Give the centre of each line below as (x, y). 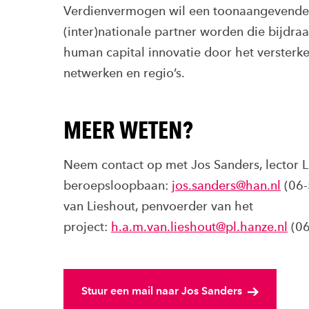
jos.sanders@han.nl (226, 185)
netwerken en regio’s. (124, 73)
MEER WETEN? (128, 130)
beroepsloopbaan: (118, 185)
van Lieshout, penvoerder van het (158, 206)
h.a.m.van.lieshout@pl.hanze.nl (199, 227)
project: (87, 227)
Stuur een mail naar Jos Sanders (162, 291)
